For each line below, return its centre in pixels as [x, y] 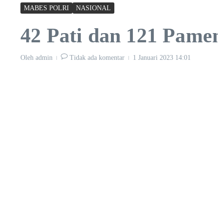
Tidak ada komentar [97, 57]
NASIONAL [93, 8]
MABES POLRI [46, 8]
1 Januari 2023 [154, 57]
